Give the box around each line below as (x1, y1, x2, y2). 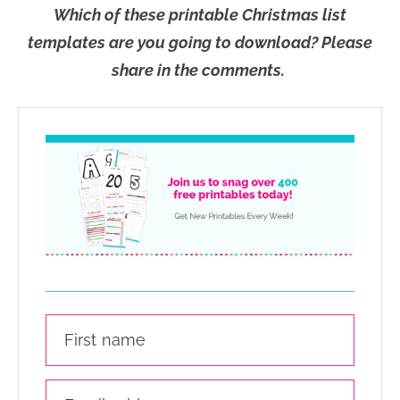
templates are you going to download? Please (28, 33, 372, 53)
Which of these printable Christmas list (54, 5, 346, 25)
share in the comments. (112, 61, 288, 80)
